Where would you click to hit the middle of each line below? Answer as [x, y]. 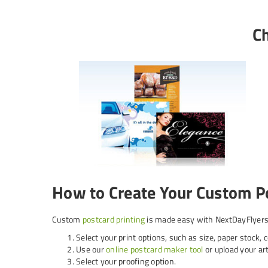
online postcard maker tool [155, 249]
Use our [91, 249]
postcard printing [113, 219]
